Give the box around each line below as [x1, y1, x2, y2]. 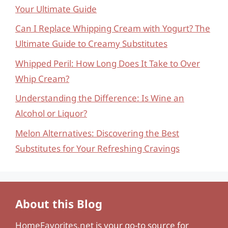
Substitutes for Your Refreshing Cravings [15, 142, 180, 154]
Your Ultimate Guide [15, 3, 97, 15]
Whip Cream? [15, 72, 69, 84]
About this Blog [15, 195, 102, 211]
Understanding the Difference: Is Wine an [15, 92, 184, 104]
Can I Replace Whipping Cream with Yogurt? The [15, 22, 210, 34]
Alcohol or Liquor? [15, 107, 87, 119]
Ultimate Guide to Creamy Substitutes [15, 38, 167, 49]
